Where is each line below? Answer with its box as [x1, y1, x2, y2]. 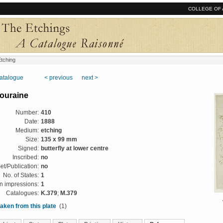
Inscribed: [12, 154, 39, 160]
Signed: [18, 145, 39, 151]
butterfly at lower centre [41, 145, 109, 151]
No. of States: [3, 172, 39, 178]
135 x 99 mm [41, 136, 77, 142]
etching [41, 127, 62, 133]
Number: [15, 110, 39, 115]
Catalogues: [6, 190, 39, 196]
